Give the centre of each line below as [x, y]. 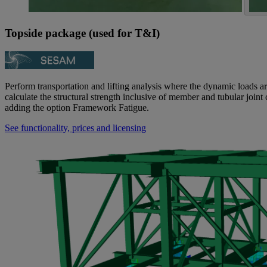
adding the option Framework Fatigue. [77, 107]
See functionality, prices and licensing [75, 128]
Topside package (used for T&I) [82, 33]
